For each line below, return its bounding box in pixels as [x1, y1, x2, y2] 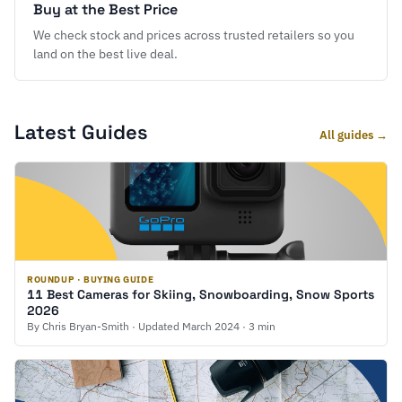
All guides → [319, 127, 388, 142]
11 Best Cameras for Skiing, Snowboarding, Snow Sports [27, 286, 374, 302]
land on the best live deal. [33, 46, 178, 62]
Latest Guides [14, 119, 148, 144]
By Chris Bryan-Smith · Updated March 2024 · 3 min [27, 319, 275, 333]
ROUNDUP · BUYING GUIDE [27, 274, 154, 285]
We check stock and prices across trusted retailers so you [33, 27, 354, 43]
